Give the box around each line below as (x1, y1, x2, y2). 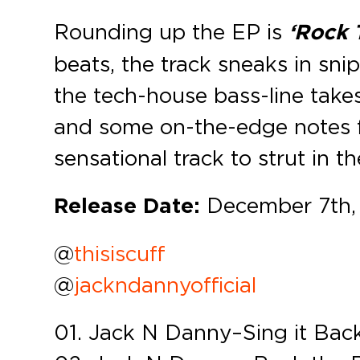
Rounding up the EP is (54, 18, 289, 44)
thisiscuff (74, 240, 166, 266)
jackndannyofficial (74, 272, 257, 297)
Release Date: (54, 192, 207, 219)
